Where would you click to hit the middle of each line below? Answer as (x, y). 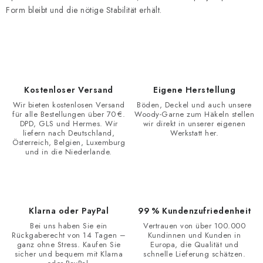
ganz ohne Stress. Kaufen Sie (69, 245)
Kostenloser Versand (69, 90)
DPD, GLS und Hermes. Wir (69, 124)
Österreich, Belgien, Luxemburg (69, 142)
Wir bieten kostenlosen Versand (69, 105)
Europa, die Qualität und (194, 245)
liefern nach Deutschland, (69, 133)
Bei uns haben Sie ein (69, 226)
